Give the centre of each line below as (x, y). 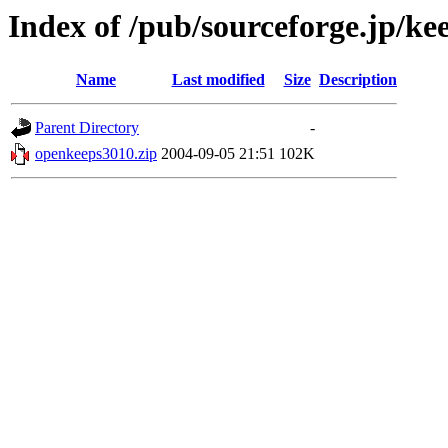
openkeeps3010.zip (96, 154)
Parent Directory (87, 128)
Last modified (218, 80)
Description (358, 80)
